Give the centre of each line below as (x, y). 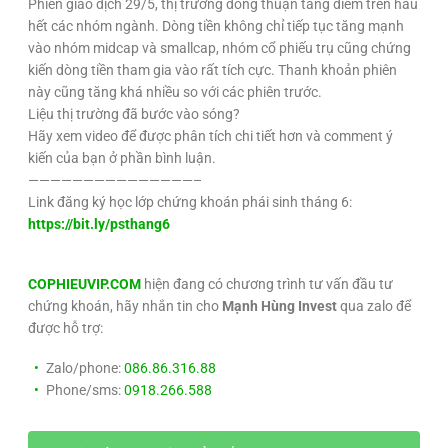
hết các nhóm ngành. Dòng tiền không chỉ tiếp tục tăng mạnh (216, 26)
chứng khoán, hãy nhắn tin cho (123, 306)
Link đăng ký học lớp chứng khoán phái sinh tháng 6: (190, 202)
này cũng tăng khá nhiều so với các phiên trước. (175, 92)
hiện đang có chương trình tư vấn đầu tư (267, 284)
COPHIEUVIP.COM (84, 284)
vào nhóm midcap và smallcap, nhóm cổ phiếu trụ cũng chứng (219, 48)
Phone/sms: (85, 390)
